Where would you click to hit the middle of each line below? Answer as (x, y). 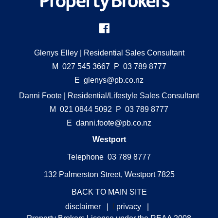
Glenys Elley (56, 53)
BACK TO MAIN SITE (109, 192)
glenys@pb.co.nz (114, 80)
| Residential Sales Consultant (131, 53)
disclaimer (83, 206)
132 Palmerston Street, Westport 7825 (109, 174)
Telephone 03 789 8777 (109, 157)
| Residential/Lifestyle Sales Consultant (130, 95)
